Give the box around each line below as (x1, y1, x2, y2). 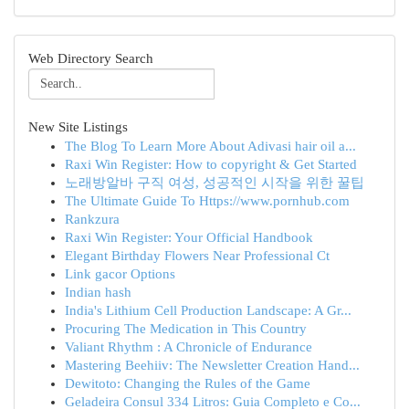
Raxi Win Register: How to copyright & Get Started (65, 157, 357, 172)
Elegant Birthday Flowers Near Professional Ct (65, 248, 330, 263)
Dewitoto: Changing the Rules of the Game (65, 376, 310, 391)
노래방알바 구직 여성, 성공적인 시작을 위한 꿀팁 (65, 175, 364, 190)
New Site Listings (28, 120, 128, 134)
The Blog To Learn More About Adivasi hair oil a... (65, 139, 356, 153)
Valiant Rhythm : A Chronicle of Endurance (65, 340, 312, 354)
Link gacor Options (65, 267, 175, 281)
